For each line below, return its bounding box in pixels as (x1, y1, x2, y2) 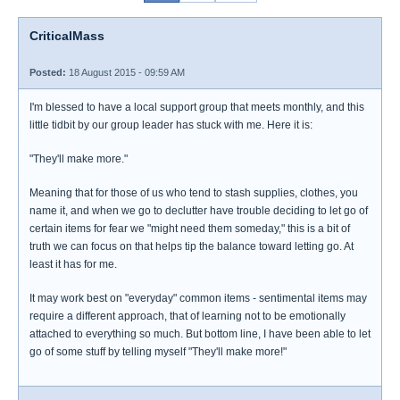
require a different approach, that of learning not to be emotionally (29, 310, 346, 322)
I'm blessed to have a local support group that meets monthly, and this (29, 101, 364, 113)
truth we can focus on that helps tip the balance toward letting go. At (29, 240, 354, 253)
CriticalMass (29, 29, 104, 43)
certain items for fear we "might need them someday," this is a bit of (29, 222, 350, 235)
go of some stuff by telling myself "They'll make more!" (29, 346, 287, 358)
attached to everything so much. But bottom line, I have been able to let (29, 328, 371, 340)
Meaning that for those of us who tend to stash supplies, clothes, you (29, 187, 358, 199)
